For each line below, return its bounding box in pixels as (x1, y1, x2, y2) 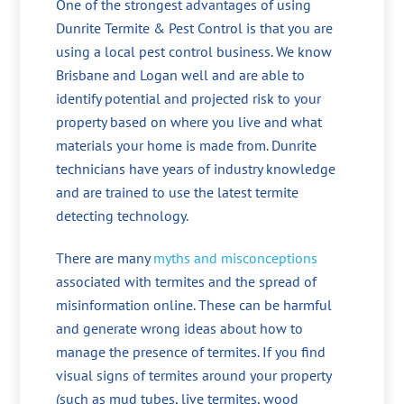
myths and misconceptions (153, 249, 318, 268)
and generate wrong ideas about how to (56, 319, 304, 338)
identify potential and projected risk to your (56, 89, 322, 108)
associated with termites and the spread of (56, 272, 317, 291)
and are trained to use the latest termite (56, 183, 299, 202)
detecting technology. (56, 207, 189, 225)
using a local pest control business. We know (56, 42, 333, 61)
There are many (56, 249, 154, 268)
